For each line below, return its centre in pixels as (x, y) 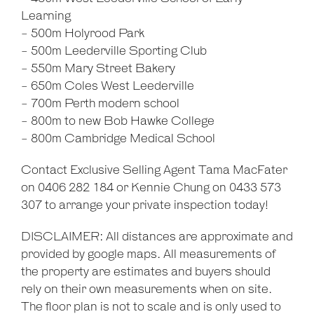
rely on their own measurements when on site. (146, 290)
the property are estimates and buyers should (146, 272)
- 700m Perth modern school (100, 104)
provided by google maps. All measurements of (148, 255)
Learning (46, 16)
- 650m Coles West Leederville (108, 87)
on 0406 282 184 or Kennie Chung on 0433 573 (151, 188)
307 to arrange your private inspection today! (145, 206)
